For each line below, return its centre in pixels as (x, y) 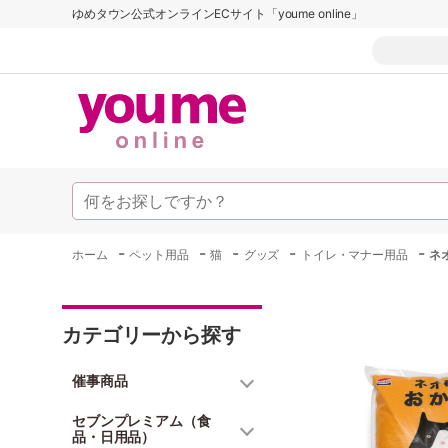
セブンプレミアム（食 (141, 420)
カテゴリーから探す (151, 335)
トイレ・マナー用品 (354, 254)
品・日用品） (114, 436)
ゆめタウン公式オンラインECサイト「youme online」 (218, 13)
